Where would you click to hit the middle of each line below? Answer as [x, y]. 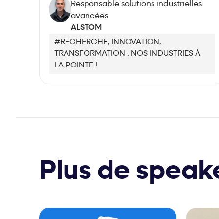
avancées [90, 16]
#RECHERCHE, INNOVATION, [108, 42]
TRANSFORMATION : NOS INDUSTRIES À [127, 54]
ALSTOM [87, 28]
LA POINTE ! [76, 66]
